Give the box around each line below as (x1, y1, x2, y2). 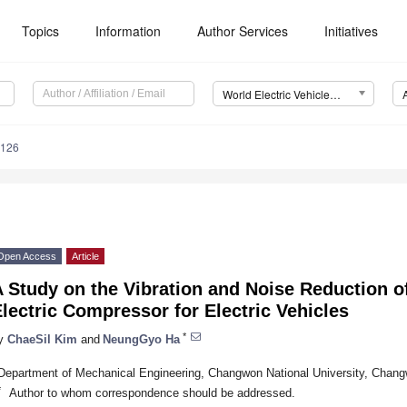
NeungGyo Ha (103, 332, 180, 346)
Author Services (197, 22, 289, 40)
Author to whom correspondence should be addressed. (8, 385, 295, 400)
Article (72, 251, 99, 263)
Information (95, 22, 162, 40)
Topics (22, 22, 60, 40)
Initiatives (324, 22, 379, 40)
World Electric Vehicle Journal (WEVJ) (329, 86, 341, 103)
